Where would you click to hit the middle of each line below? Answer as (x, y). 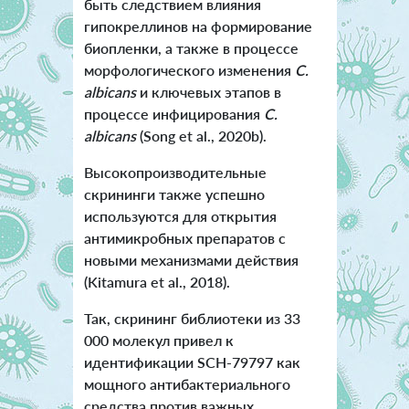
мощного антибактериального (187, 384)
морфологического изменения (189, 70)
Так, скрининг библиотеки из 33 (192, 319)
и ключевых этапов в (208, 92)
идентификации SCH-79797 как (192, 362)
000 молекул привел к (158, 341)
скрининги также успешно (174, 194)
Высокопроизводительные (175, 173)
